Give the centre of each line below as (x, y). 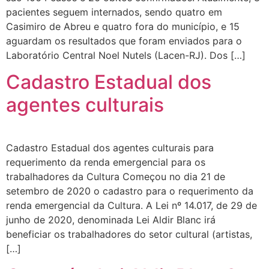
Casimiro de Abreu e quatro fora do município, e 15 (123, 26)
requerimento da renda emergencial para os (106, 162)
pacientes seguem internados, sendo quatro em (114, 12)
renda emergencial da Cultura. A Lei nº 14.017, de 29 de (131, 206)
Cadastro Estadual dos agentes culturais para (110, 148)
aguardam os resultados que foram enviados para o (124, 41)
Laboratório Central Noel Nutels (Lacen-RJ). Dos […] (126, 55)
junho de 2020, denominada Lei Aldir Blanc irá (111, 220)
